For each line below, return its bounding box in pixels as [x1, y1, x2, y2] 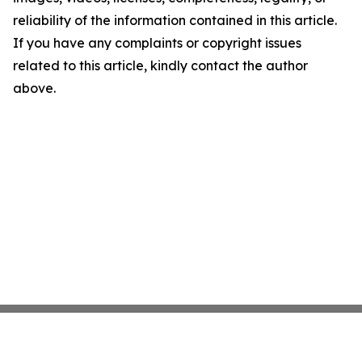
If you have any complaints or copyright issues [13, 35, 301, 51]
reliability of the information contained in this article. [13, 12, 337, 28]
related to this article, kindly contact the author [13, 57, 308, 74]
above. [13, 80, 56, 96]
